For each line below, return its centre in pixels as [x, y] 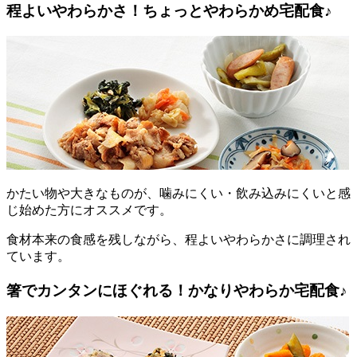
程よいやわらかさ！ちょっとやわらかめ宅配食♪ [169, 10]
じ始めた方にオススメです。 [89, 210]
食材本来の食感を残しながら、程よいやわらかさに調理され [178, 240]
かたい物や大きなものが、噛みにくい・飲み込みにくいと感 [178, 194]
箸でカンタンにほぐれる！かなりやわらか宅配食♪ [177, 291]
